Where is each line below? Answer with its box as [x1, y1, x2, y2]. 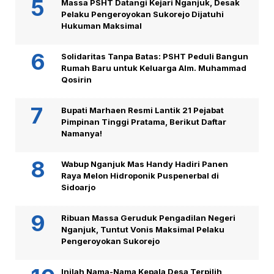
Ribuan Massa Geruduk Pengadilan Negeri [61, 213, 235, 223]
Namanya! [61, 128, 102, 139]
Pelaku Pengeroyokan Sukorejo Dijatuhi [61, 9, 224, 20]
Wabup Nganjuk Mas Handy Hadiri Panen [61, 159, 228, 169]
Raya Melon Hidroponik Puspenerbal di [61, 171, 219, 181]
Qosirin [61, 75, 92, 85]
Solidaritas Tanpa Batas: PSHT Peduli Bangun [61, 51, 248, 62]
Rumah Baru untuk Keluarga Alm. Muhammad [61, 63, 246, 73]
